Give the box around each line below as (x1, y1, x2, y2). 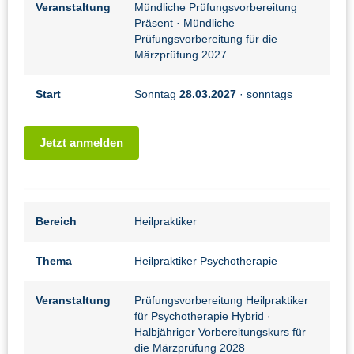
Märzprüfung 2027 (134, 49, 227, 62)
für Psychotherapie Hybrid (134, 311, 267, 323)
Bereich (36, 216, 77, 228)
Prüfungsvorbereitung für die (134, 33, 277, 46)
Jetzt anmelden (40, 136, 123, 150)
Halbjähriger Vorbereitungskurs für (134, 326, 306, 339)
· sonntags (236, 88, 292, 101)
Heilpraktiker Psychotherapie (134, 255, 277, 268)
